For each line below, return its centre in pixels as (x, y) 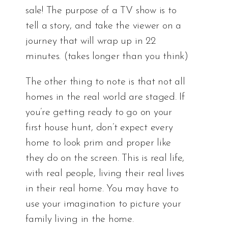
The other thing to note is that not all (105, 82)
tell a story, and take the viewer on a (103, 26)
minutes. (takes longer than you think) (107, 56)
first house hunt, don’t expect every (99, 127)
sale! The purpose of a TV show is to (101, 10)
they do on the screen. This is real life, (105, 158)
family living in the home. (80, 219)
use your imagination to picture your (103, 204)
